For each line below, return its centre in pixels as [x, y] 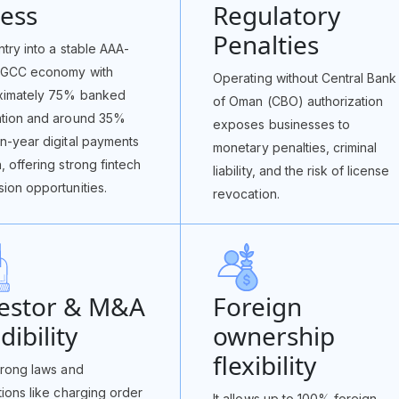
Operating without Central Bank [305, 78]
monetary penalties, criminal [295, 147]
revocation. [246, 194]
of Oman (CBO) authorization [298, 101]
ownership [274, 336]
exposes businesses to [281, 124]
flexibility [265, 365]
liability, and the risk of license [301, 171]
